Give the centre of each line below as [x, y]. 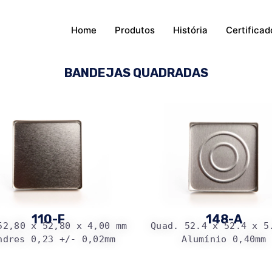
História [190, 30]
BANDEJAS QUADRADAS [136, 73]
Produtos [135, 30]
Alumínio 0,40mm [224, 239]
